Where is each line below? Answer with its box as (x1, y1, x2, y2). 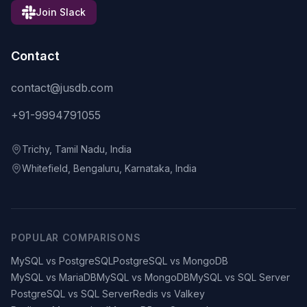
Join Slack (36, 6, 86, 19)
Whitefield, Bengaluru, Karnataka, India (22, 162, 197, 175)
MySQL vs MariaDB (11, 271, 97, 284)
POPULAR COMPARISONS (11, 232, 141, 244)
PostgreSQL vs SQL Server (11, 288, 133, 300)
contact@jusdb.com (11, 81, 113, 95)
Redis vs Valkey (133, 288, 205, 300)
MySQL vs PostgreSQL (11, 255, 113, 267)
